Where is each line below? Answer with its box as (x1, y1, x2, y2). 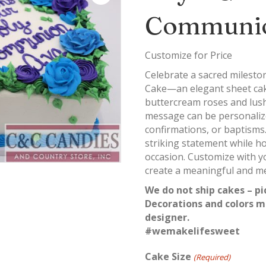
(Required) (193, 252, 230, 262)
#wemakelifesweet (145, 224, 240, 237)
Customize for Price (145, 49, 233, 62)
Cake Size (145, 250, 192, 263)
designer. (145, 211, 190, 224)
